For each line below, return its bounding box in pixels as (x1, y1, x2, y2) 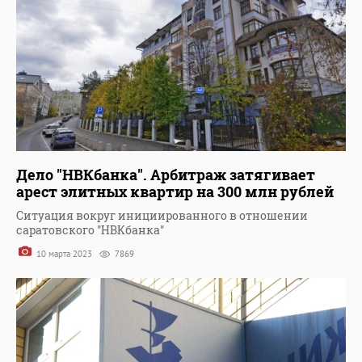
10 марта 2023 (34, 248, 95, 260)
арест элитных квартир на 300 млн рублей (16, 182, 334, 202)
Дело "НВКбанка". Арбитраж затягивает (16, 165, 315, 185)
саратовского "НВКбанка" (16, 222, 164, 238)
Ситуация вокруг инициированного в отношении (16, 208, 308, 224)
